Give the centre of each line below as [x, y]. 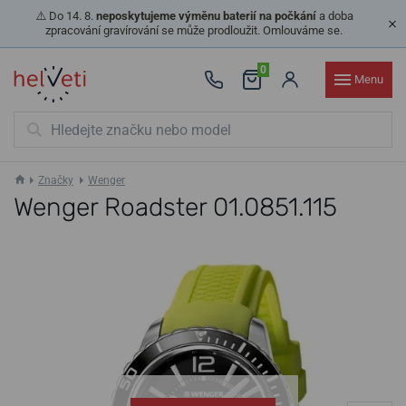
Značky [56, 180]
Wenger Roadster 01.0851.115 [175, 207]
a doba [334, 16]
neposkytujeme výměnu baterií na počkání [206, 16]
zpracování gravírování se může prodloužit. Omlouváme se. [194, 30]
